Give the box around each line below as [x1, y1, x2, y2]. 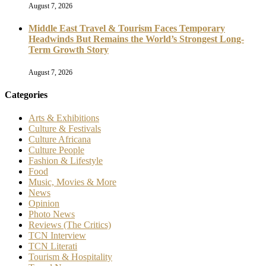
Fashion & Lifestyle [28, 156, 103, 166]
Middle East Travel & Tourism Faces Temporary [28, 23, 225, 34]
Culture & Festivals [28, 123, 101, 134]
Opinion [28, 198, 59, 209]
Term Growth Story [28, 45, 109, 55]
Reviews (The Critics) [28, 220, 111, 230]
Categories [5, 89, 47, 100]
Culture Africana [28, 134, 91, 145]
